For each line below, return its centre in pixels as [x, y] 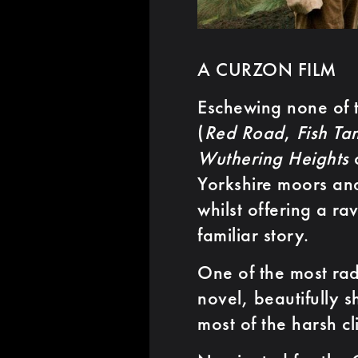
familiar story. [253, 234]
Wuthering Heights [273, 157]
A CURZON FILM [267, 69]
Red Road [244, 132]
